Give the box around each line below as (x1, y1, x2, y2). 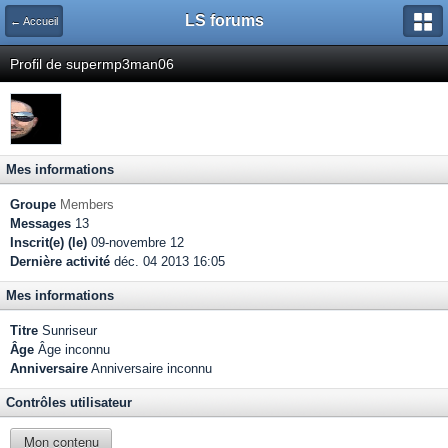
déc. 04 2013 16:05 (110, 254, 225, 269)
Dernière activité (10, 254, 110, 269)
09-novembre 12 (87, 235, 184, 250)
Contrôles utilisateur (6, 395, 132, 410)
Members (60, 197, 114, 212)
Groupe (10, 197, 56, 212)
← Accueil (10, 15, 58, 27)
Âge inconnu (34, 342, 110, 357)
